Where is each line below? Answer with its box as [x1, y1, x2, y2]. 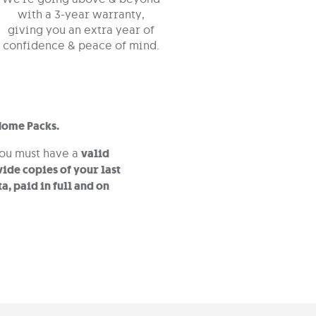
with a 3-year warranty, [18, 7, 145, 21]
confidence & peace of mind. [3, 38, 160, 52]
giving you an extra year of [8, 23, 155, 37]
